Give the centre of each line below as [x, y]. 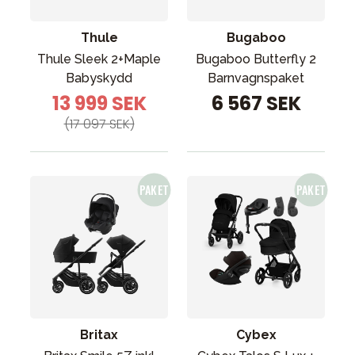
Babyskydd [99, 78]
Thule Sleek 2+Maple [99, 59]
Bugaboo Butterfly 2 [256, 59]
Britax [99, 335]
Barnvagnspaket [256, 78]
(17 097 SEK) [99, 124]
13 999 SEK [99, 103]
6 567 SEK [256, 103]
